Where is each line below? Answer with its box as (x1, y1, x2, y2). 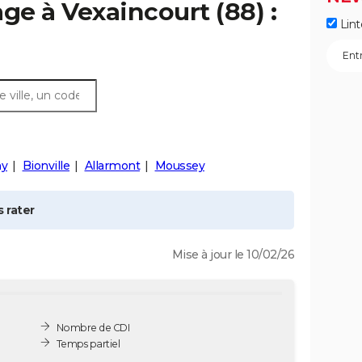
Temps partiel (56, 337, 120, 350)
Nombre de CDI (56, 321, 130, 334)
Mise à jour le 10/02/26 (171, 247, 294, 262)
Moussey (154, 158, 204, 173)
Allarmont (84, 158, 140, 173)
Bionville (22, 158, 69, 173)
